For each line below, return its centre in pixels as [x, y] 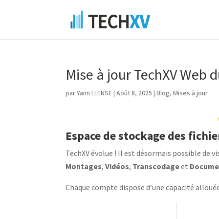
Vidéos [117, 166]
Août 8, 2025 [134, 93]
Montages [84, 166]
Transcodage [156, 166]
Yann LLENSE [95, 93]
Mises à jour [191, 93]
